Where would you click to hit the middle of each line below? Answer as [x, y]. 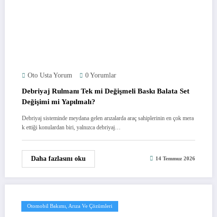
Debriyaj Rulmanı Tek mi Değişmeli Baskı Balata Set [106, 91]
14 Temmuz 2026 [175, 159]
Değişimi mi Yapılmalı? [59, 101]
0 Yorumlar [101, 75]
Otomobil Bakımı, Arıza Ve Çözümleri [70, 206]
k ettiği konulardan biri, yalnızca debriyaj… [71, 127]
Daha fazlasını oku [58, 158]
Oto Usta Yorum [50, 75]
